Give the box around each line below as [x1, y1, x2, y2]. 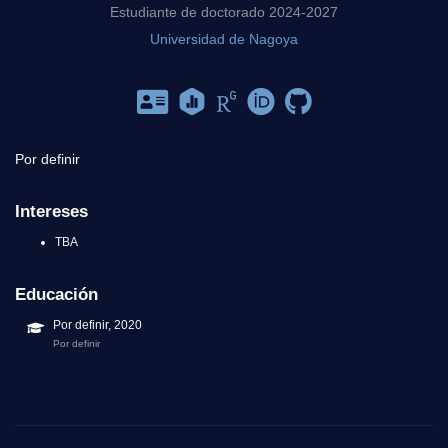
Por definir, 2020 [52, 317, 142, 332]
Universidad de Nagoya [150, 30, 298, 47]
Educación [15, 283, 98, 304]
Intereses [15, 201, 88, 222]
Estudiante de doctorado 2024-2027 [110, 3, 338, 20]
